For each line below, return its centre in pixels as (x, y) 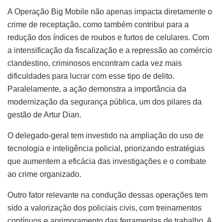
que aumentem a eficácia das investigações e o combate (107, 162)
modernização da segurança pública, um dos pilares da (105, 102)
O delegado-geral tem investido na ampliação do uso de (106, 136)
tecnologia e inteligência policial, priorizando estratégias (106, 149)
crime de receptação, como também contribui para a (98, 25)
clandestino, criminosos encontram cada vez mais (95, 63)
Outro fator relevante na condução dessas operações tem (108, 195)
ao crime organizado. (44, 174)
